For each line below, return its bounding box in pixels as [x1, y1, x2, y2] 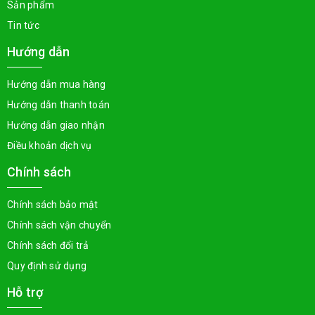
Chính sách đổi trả [7, 239, 89, 251]
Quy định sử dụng [7, 259, 86, 271]
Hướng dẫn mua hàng [7, 78, 106, 90]
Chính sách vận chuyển [7, 219, 112, 231]
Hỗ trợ [7, 284, 44, 300]
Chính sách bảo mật [7, 198, 98, 210]
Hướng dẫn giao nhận [7, 119, 105, 131]
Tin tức [7, 19, 39, 31]
